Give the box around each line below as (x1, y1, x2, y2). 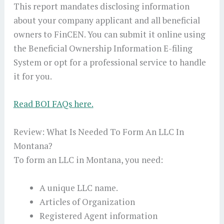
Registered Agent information (39, 209, 157, 221)
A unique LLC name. (39, 181, 118, 193)
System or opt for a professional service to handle (13, 56, 206, 68)
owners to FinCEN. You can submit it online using (13, 28, 205, 40)
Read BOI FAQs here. (13, 98, 93, 110)
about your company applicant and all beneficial (13, 14, 200, 26)
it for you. (13, 70, 52, 82)
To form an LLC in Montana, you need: (13, 154, 163, 166)
